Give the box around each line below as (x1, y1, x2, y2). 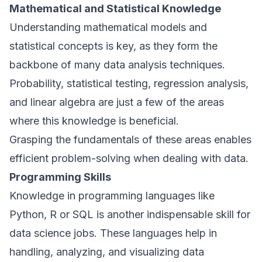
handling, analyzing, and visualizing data (9, 246, 204, 258)
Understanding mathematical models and (9, 21, 207, 33)
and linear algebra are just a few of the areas (9, 96, 224, 108)
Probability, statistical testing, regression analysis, (9, 77, 249, 89)
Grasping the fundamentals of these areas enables (9, 133, 251, 146)
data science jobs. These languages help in (9, 227, 217, 239)
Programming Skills (9, 171, 111, 183)
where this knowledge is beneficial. (9, 115, 182, 127)
